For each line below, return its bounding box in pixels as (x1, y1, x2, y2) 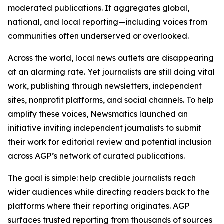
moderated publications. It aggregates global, (8, 3, 189, 13)
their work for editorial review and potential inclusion (8, 137, 212, 147)
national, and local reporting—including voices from (8, 17, 207, 27)
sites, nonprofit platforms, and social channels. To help (8, 95, 214, 105)
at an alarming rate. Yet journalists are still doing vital (8, 67, 215, 77)
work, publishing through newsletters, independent (8, 81, 202, 91)
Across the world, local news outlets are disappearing (8, 53, 214, 63)
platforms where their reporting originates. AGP (8, 201, 189, 211)
